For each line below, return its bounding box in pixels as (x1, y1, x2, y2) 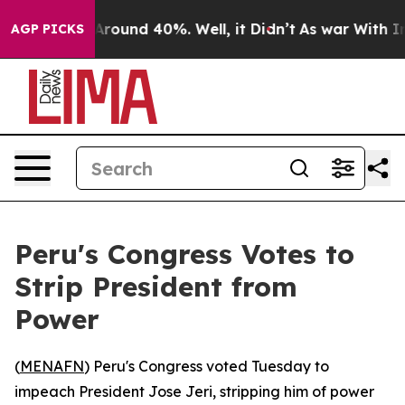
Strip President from (14, 269, 297, 304)
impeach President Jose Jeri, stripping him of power (14, 382, 374, 400)
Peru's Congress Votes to (14, 237, 354, 271)
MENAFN (20, 357, 84, 375)
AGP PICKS (11, 21, 84, 37)
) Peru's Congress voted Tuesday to (84, 357, 329, 375)
